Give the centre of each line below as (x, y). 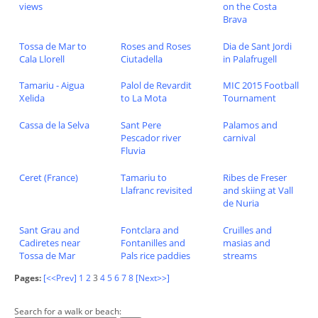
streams (240, 256)
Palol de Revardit (157, 86)
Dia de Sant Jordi (257, 46)
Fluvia (133, 151)
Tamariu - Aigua (51, 86)
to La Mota (144, 98)
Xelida (32, 98)
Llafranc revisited (157, 191)
